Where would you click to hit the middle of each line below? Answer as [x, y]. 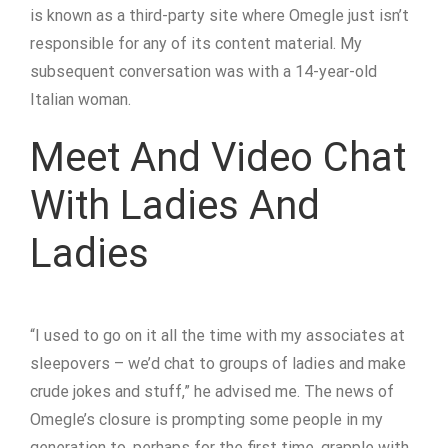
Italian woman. [80, 99]
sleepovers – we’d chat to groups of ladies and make [218, 363]
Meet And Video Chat [218, 157]
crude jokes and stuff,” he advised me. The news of [212, 391]
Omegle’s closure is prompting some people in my [206, 419]
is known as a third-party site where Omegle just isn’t [219, 15]
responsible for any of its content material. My [196, 43]
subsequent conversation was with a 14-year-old [203, 71]
